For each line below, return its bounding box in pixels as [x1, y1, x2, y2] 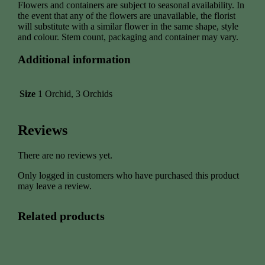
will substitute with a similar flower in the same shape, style [18, 21, 239, 31]
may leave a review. [18, 180, 92, 191]
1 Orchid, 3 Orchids [38, 89, 113, 99]
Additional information [18, 53, 131, 66]
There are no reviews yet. [18, 150, 113, 160]
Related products [18, 209, 105, 222]
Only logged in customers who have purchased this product [18, 170, 240, 180]
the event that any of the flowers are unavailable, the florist [18, 10, 236, 21]
